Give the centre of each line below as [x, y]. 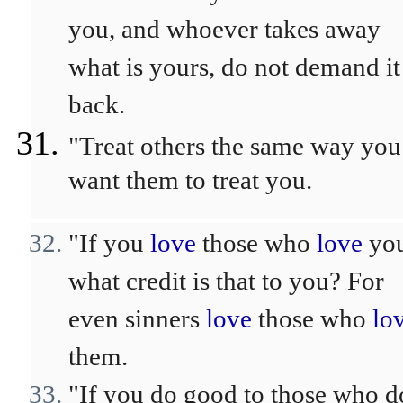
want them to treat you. [190, 184]
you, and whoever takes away [224, 29]
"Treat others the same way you [235, 146]
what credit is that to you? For [226, 281]
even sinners [137, 318]
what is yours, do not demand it [234, 67]
